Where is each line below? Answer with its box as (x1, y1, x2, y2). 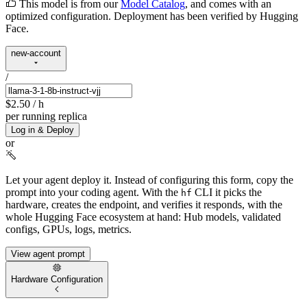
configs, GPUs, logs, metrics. (5, 223, 132, 236)
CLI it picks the (192, 186, 262, 199)
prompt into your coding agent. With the (5, 186, 181, 199)
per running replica (5, 110, 87, 123)
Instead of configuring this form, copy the (112, 174, 293, 186)
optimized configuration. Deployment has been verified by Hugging (5, 10, 298, 22)
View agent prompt (11, 249, 85, 260)
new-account (11, 47, 61, 58)
